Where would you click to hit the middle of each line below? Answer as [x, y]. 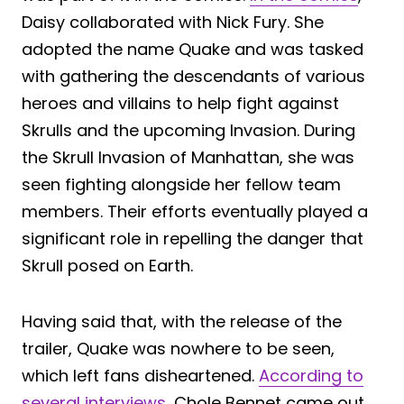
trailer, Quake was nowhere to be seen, [178, 348]
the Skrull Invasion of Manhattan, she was [188, 157]
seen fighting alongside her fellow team [181, 184]
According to [311, 375]
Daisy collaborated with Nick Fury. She [173, 22]
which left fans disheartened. [140, 375]
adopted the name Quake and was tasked [193, 49]
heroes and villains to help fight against [180, 103]
